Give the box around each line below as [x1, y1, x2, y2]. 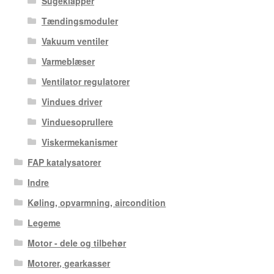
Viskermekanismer [41, 135, 117, 148]
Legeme [28, 216, 61, 229]
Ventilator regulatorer [41, 75, 130, 87]
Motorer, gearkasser [28, 256, 111, 269]
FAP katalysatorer [28, 155, 102, 168]
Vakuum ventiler [41, 34, 108, 47]
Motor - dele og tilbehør [28, 236, 127, 249]
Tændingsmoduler [41, 14, 118, 27]
